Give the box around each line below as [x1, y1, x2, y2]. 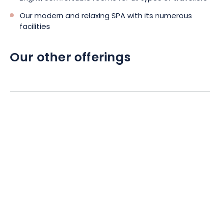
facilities [20, 21, 50, 33]
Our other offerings [10, 48, 131, 69]
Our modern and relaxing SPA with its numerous [20, 10, 192, 23]
